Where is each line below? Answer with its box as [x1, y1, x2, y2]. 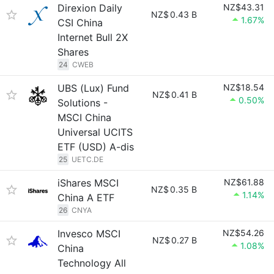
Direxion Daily [57, 2, 122, 14]
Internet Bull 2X [57, 31, 128, 43]
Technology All [57, 257, 126, 269]
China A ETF [57, 191, 114, 204]
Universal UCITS [57, 126, 133, 138]
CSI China [57, 17, 103, 29]
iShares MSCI [57, 177, 119, 189]
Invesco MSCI [57, 228, 120, 240]
